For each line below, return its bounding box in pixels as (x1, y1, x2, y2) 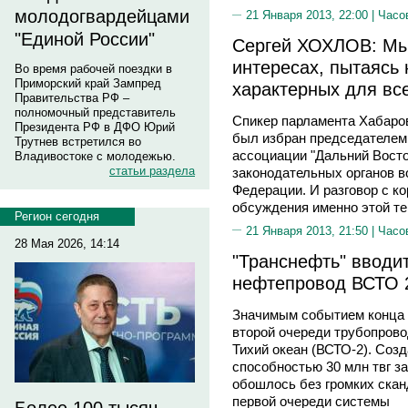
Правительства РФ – (15, 91, 129, 105)
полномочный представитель (15, 106, 176, 119)
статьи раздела (109, 164, 195, 178)
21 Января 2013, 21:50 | (246, 223, 378, 238)
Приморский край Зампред (15, 76, 161, 90)
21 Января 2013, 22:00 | (246, 8, 378, 22)
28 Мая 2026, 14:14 (15, 237, 119, 250)
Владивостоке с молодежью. (15, 149, 176, 163)
